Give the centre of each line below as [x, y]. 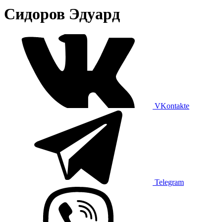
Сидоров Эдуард [62, 14]
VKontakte [172, 106]
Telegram [169, 182]
